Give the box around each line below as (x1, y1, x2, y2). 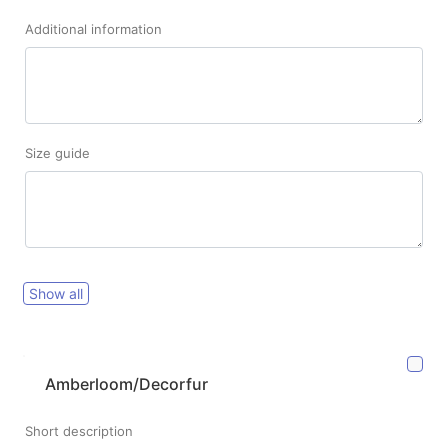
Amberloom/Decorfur (45, 374, 208, 395)
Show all (29, 285, 83, 303)
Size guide (25, 145, 90, 162)
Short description (25, 423, 133, 440)
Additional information (25, 21, 162, 38)
